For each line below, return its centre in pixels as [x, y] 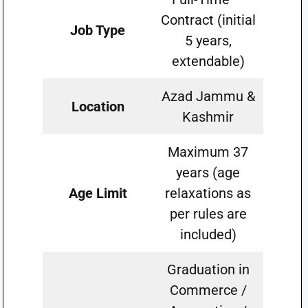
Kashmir [208, 117]
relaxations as [208, 193]
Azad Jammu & [208, 96]
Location [98, 107]
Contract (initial [208, 20]
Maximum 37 [208, 152]
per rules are [208, 214]
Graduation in [208, 269]
